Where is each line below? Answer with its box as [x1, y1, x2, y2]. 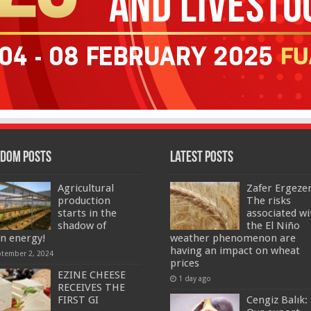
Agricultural [58, 182, 115, 195]
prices [169, 257, 199, 270]
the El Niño [246, 219, 300, 233]
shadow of [58, 219, 107, 233]
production [58, 194, 111, 208]
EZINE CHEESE [58, 269, 126, 282]
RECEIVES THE [58, 281, 126, 294]
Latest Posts [169, 150, 233, 167]
